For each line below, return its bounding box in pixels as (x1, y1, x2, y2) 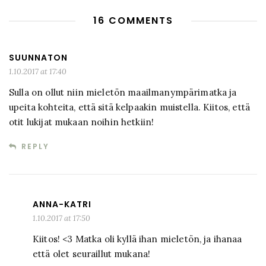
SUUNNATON (9, 52, 68, 64)
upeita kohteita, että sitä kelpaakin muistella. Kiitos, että (9, 102, 250, 113)
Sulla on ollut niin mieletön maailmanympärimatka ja (9, 87, 237, 99)
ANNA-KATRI (33, 198, 91, 211)
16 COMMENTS (93, 14, 173, 28)
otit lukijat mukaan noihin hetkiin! (9, 116, 154, 128)
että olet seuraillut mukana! (33, 248, 151, 260)
